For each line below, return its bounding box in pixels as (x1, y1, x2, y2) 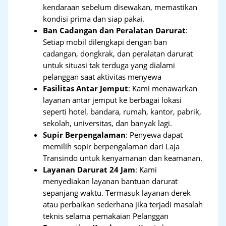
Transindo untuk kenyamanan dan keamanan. (43, 153, 203, 163)
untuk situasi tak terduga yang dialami (43, 60, 176, 71)
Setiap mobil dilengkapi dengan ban (43, 37, 167, 47)
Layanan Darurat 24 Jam (43, 164, 136, 175)
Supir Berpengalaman (43, 130, 126, 140)
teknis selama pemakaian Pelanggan (43, 211, 169, 221)
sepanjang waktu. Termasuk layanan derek (43, 188, 191, 198)
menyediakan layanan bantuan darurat (43, 176, 178, 187)
